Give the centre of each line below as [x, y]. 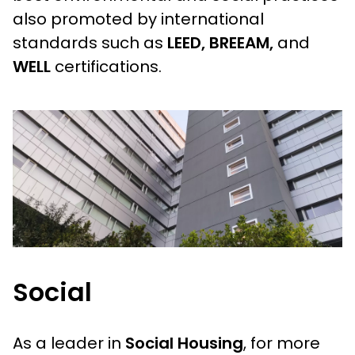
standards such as [90, 42]
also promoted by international [138, 19]
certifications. [108, 66]
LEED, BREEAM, [220, 42]
